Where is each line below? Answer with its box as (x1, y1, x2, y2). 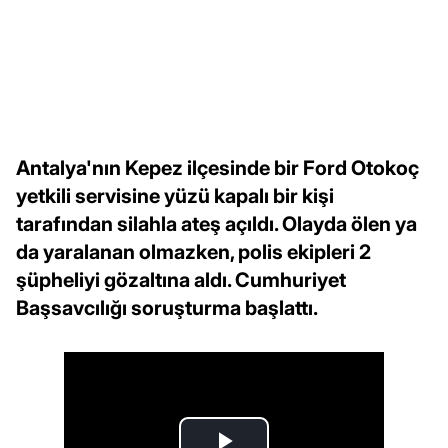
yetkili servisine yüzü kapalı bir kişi (16, 183, 334, 208)
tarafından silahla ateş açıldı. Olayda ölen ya (16, 211, 417, 236)
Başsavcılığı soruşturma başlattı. (16, 295, 318, 320)
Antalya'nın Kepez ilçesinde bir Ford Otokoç (16, 155, 419, 180)
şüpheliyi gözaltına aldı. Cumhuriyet (16, 267, 346, 292)
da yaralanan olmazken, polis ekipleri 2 (16, 239, 371, 264)
